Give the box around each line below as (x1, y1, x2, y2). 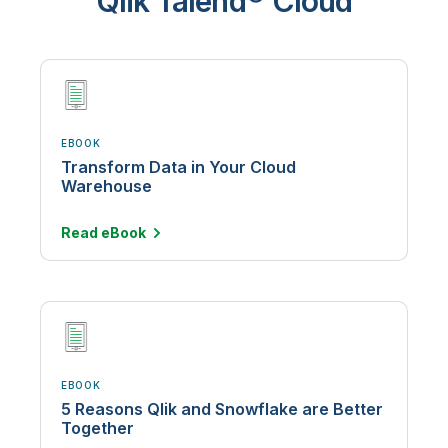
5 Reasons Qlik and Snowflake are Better (61, 399, 383, 420)
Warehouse (61, 176, 152, 197)
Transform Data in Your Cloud (61, 157, 296, 178)
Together (61, 418, 134, 439)
